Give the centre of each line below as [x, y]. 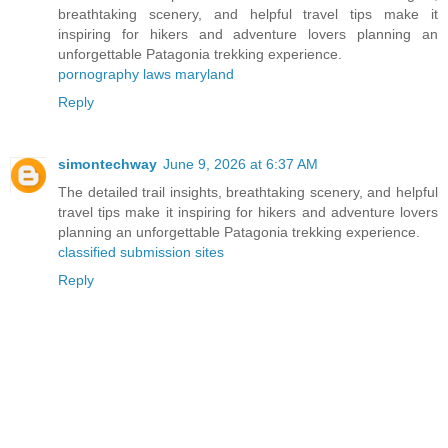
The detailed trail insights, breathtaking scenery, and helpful [248, 191]
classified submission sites [141, 251]
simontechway [107, 163]
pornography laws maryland [146, 73]
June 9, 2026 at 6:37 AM [240, 163]
